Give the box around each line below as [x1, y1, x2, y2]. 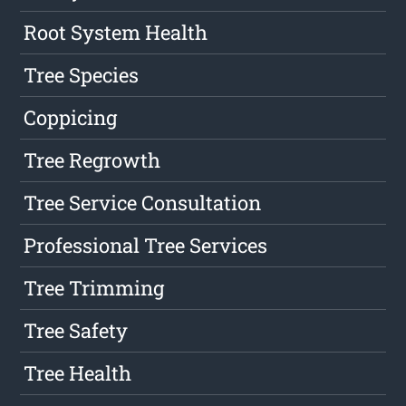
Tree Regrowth [24, 146, 161, 173]
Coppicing [24, 103, 118, 130]
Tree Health [24, 359, 132, 386]
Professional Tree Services [24, 231, 268, 258]
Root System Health [24, 18, 208, 45]
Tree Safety [24, 316, 129, 343]
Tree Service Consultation [24, 188, 262, 216]
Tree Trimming [24, 274, 165, 301]
